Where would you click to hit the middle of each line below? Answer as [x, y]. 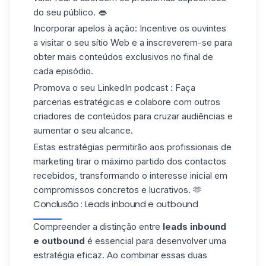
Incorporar [56, 28]
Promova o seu [65, 88]
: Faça [183, 88]
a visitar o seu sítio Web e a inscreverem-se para [133, 43]
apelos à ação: [107, 28]
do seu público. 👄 [70, 12]
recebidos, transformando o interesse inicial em [130, 175]
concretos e [122, 189]
